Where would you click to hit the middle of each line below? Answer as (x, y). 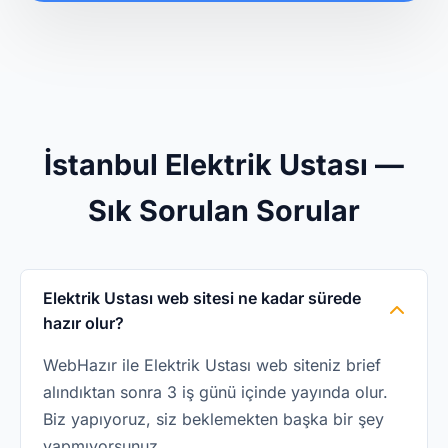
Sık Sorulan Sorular (224, 210)
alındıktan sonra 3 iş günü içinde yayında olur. (215, 392)
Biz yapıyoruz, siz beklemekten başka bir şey (213, 419)
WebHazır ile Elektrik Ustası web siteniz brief (212, 365)
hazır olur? (83, 323)
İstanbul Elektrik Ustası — (224, 164)
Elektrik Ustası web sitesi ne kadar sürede (202, 298)
